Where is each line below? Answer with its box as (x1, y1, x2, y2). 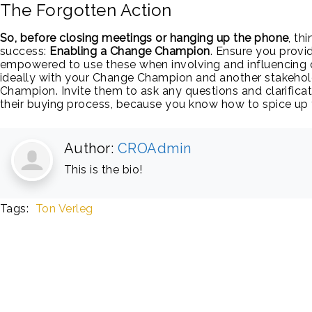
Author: (64, 140, 118, 157)
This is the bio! (64, 163, 143, 176)
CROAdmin (117, 140, 192, 157)
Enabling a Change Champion (49, 45, 210, 58)
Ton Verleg (35, 202, 93, 215)
